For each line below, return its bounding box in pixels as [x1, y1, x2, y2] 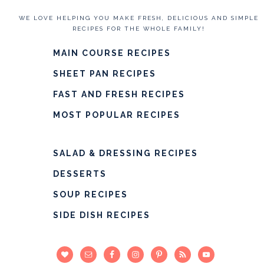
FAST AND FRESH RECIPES [52, 89, 185, 99]
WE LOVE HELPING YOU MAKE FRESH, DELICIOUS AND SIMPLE [18, 14, 259, 21]
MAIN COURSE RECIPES [52, 48, 171, 58]
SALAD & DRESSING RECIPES [52, 148, 198, 158]
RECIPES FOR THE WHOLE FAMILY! [72, 25, 205, 32]
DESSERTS [52, 169, 107, 179]
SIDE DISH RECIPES [52, 210, 150, 220]
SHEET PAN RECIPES [52, 68, 156, 78]
